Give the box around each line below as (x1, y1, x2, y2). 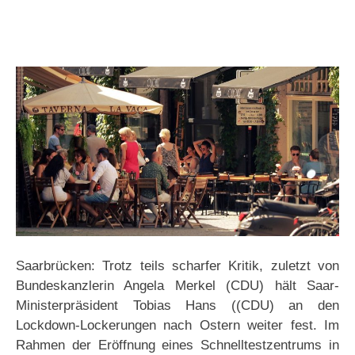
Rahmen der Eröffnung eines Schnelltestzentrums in (16, 338, 339, 353)
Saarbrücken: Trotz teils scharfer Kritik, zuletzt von (16, 258, 339, 274)
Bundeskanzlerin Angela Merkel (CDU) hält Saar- (16, 278, 339, 294)
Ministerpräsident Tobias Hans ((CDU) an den (16, 298, 339, 314)
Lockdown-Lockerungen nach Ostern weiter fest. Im (16, 318, 339, 334)
